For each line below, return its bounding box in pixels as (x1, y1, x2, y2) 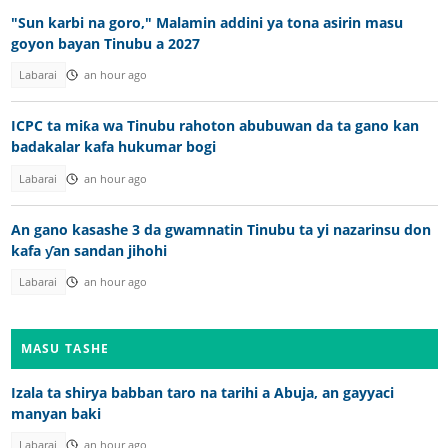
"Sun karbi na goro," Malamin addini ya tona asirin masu (10, 12, 403, 32)
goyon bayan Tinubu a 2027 (10, 33, 200, 53)
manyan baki (10, 403, 101, 423)
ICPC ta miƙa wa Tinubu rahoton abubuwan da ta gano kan (10, 116, 419, 136)
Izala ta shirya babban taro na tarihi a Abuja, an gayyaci (10, 382, 394, 402)
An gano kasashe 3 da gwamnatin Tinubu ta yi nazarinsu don (10, 220, 431, 240)
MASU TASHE (20, 339, 110, 357)
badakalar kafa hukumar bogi (10, 137, 216, 157)
